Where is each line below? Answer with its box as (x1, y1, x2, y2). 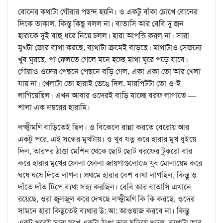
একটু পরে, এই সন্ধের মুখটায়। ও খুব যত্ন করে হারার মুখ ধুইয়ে (18, 133, 196, 144)
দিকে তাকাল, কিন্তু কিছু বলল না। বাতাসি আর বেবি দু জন (18, 18, 184, 29)
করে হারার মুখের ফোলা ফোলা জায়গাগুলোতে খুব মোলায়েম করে (18, 157, 202, 168)
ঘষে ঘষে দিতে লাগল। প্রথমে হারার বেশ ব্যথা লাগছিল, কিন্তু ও (18, 169, 197, 180)
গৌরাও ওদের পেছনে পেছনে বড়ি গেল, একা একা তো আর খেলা (18, 66, 201, 77)
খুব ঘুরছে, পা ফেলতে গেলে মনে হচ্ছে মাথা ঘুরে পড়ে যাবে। (18, 54, 188, 65)
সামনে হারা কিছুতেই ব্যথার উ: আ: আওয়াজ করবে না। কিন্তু (18, 205, 189, 216)
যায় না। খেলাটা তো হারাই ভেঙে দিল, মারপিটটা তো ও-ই (18, 78, 181, 89)
